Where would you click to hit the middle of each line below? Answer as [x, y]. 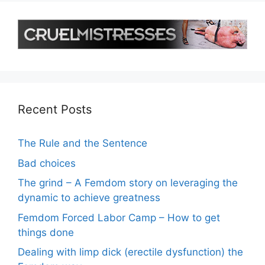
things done [46, 232]
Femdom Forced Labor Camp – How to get [119, 217]
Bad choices [47, 163]
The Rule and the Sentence [83, 143]
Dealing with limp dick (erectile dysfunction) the [130, 252]
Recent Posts [55, 110]
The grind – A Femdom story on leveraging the [128, 183]
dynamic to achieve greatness [89, 198]
